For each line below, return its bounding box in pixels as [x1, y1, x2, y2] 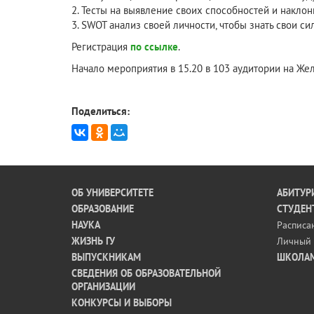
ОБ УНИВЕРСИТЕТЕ [71, 186, 153, 199]
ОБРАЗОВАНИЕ [71, 203, 134, 215]
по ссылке [128, 40, 178, 53]
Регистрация [71, 40, 128, 53]
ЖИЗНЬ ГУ [71, 235, 115, 247]
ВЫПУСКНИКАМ [71, 251, 141, 264]
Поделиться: [71, 104, 130, 118]
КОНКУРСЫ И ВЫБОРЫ [71, 296, 172, 309]
